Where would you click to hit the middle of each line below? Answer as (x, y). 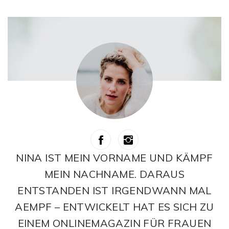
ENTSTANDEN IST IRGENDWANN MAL (114, 190)
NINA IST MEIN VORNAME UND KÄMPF (114, 157)
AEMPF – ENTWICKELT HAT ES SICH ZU (114, 207)
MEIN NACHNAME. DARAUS (114, 174)
